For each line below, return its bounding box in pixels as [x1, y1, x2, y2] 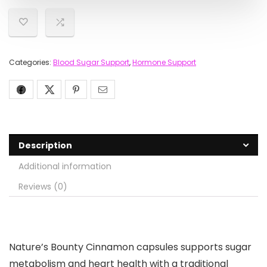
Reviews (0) [18, 181, 67, 193]
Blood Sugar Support [53, 57, 129, 67]
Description [18, 139, 72, 151]
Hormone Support [132, 57, 196, 67]
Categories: [9, 57, 53, 67]
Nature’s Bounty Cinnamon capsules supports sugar [9, 240, 252, 254]
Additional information [18, 160, 111, 172]
